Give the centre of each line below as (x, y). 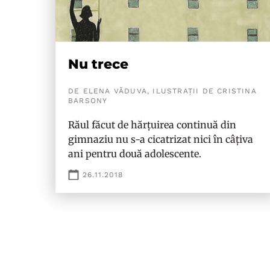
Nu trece (98, 64)
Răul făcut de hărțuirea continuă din (152, 125)
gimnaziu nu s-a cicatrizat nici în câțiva (161, 139)
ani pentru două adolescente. (135, 154)
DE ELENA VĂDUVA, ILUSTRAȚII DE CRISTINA (162, 91)
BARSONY (88, 101)
